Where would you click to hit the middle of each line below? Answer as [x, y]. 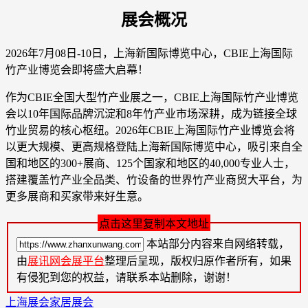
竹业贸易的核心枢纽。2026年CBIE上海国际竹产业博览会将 [150, 130]
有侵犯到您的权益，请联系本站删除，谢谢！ [126, 278]
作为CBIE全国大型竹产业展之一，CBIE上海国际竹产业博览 [152, 97]
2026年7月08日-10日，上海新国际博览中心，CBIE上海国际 [149, 53]
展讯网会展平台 [66, 261]
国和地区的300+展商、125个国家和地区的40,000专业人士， [150, 163]
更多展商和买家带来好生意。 [77, 196]
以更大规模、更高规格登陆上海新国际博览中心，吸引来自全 [154, 146]
